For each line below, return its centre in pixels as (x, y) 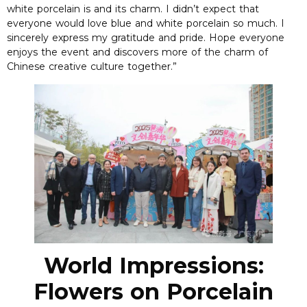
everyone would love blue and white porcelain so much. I (146, 24)
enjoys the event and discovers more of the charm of (137, 52)
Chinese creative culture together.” (92, 67)
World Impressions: (153, 265)
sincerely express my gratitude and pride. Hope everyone (146, 38)
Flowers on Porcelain (153, 291)
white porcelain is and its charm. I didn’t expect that (133, 9)
